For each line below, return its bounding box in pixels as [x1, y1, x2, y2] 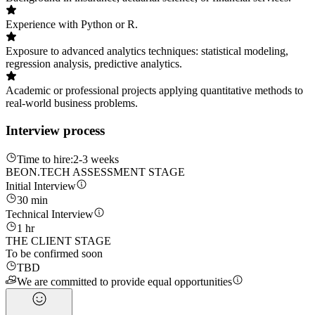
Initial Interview [6, 179, 76, 192]
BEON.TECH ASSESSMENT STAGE [6, 165, 185, 178]
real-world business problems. [6, 97, 138, 110]
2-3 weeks [73, 153, 119, 165]
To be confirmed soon [6, 247, 103, 259]
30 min [17, 193, 48, 206]
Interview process [6, 122, 105, 138]
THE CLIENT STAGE [6, 234, 111, 247]
